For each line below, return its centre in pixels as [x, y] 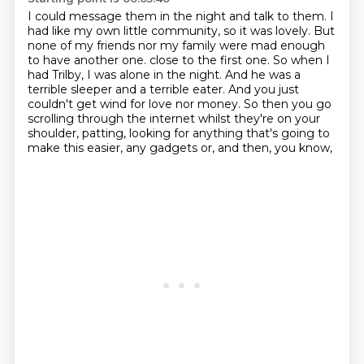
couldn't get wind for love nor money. [135, 104]
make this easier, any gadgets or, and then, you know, [180, 148]
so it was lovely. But [279, 31]
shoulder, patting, [78, 133]
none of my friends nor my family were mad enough [176, 45]
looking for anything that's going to [229, 133]
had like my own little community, [125, 31]
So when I [301, 60]
